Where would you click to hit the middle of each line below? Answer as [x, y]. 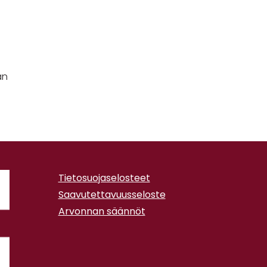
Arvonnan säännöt [102, 211]
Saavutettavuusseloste [112, 195]
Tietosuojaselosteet [104, 178]
